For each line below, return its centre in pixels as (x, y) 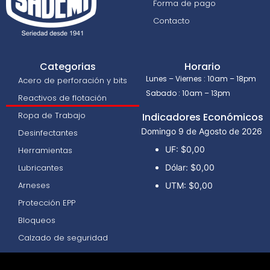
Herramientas (45, 150)
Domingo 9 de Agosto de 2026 (202, 131)
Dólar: (177, 167)
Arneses (34, 185)
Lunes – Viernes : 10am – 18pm (201, 78)
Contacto (171, 20)
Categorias (67, 66)
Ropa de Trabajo (52, 115)
